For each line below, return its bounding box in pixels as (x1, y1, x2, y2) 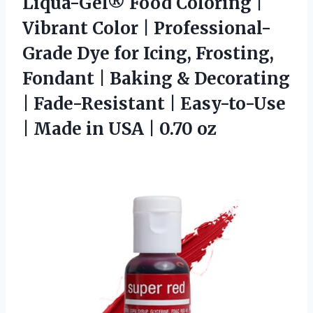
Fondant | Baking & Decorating (22, 67, 290, 89)
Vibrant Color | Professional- (22, 17, 271, 39)
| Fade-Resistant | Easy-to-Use (22, 92, 286, 115)
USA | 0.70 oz (108, 117, 217, 140)
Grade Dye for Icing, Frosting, (22, 42, 274, 64)
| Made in (22, 117, 108, 140)
